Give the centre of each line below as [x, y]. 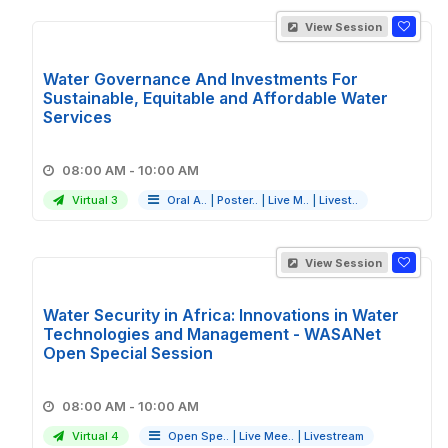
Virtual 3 [93, 200]
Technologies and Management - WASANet [212, 334]
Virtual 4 [94, 436]
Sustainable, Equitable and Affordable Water [215, 98]
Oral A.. [187, 200]
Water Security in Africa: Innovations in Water [221, 315]
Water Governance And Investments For [200, 79]
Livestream [334, 436]
